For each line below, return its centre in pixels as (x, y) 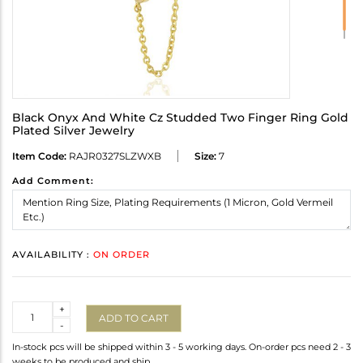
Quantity (34, 309)
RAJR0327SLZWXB (114, 156)
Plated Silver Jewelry (73, 131)
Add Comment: (53, 181)
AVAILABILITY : (53, 255)
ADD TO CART (134, 318)
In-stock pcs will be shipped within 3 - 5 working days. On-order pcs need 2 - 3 (181, 347)
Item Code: (39, 156)
